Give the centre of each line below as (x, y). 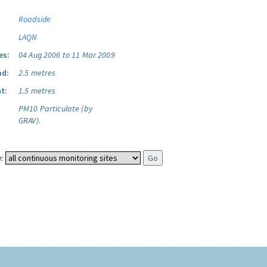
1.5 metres (37, 91)
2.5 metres (37, 73)
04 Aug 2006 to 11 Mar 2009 (67, 55)
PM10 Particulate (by (55, 108)
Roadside (35, 19)
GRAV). (30, 120)
